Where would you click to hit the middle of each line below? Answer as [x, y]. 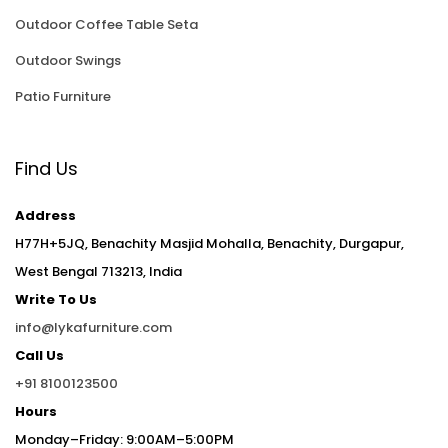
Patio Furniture [63, 96]
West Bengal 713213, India [98, 271]
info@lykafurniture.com [93, 327]
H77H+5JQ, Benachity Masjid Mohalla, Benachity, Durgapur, [209, 243]
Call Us [39, 355]
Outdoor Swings [68, 60]
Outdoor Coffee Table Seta [106, 24]
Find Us [46, 168]
